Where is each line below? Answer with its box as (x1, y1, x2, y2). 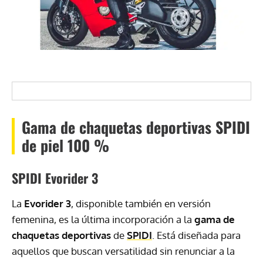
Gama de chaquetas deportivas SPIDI (22, 116, 250, 139)
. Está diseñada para (152, 229, 241, 242)
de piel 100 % (22, 134, 109, 157)
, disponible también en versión (71, 197, 211, 210)
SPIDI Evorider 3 (12, 168, 98, 188)
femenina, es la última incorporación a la (12, 213, 194, 226)
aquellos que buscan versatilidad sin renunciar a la (12, 245, 235, 258)
